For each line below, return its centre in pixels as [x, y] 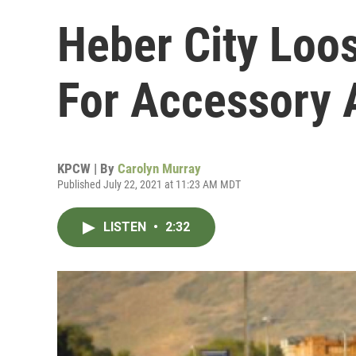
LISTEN [126, 227]
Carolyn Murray [159, 168]
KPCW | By [87, 168]
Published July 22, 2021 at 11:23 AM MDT [149, 184]
